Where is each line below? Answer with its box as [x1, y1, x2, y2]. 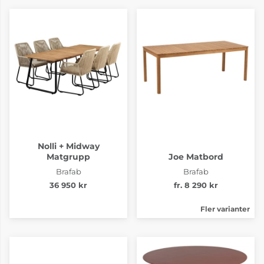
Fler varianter [200, 204, 250, 213]
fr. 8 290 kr [173, 180, 218, 190]
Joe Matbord [168, 151, 223, 162]
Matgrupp [47, 151, 90, 162]
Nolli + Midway [37, 140, 100, 151]
